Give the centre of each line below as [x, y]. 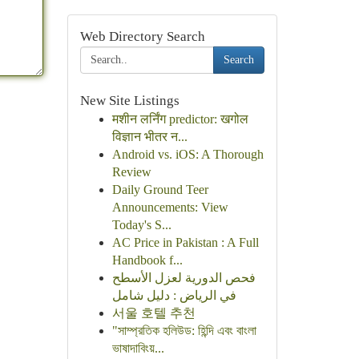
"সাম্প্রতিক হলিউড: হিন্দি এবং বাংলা [184, 331]
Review [131, 172]
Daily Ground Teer [160, 190]
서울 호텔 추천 [153, 313]
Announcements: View [170, 207]
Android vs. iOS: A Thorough [188, 154]
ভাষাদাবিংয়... [138, 348]
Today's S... [141, 225]
